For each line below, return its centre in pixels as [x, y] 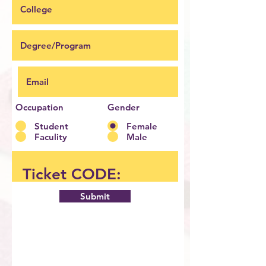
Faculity [51, 137]
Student [51, 126]
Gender [123, 107]
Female [142, 126]
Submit [95, 196]
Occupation [39, 107]
